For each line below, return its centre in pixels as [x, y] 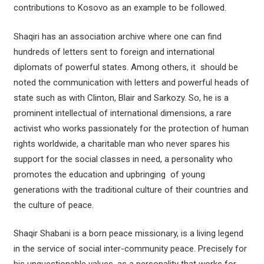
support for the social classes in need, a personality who [123, 159]
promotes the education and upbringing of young [109, 174]
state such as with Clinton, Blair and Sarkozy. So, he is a [121, 98]
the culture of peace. [53, 205]
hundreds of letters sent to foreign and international [114, 52]
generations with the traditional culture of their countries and [131, 189]
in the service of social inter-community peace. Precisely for [130, 249]
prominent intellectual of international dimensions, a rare [122, 113]
